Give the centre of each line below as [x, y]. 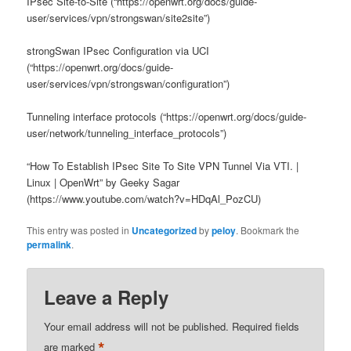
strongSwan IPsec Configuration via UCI [118, 50]
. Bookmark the [268, 230]
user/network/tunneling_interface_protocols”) [127, 132]
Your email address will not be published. [137, 327]
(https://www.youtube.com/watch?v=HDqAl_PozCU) [144, 199]
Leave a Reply [107, 297]
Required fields [266, 327]
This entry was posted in [80, 230]
